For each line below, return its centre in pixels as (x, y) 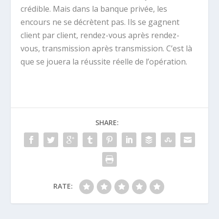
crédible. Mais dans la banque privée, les (94, 9)
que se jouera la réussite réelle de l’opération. (104, 62)
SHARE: (107, 123)
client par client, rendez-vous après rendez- (100, 35)
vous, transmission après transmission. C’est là (107, 49)
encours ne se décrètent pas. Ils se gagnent (100, 22)
